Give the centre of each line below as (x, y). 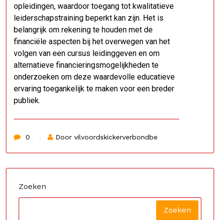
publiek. (27, 100)
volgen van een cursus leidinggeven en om (87, 53)
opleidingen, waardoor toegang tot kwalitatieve (94, 6)
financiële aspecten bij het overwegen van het (92, 41)
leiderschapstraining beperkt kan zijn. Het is (89, 18)
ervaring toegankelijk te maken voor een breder (94, 89)
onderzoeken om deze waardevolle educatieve (94, 77)
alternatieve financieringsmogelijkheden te (86, 65)
